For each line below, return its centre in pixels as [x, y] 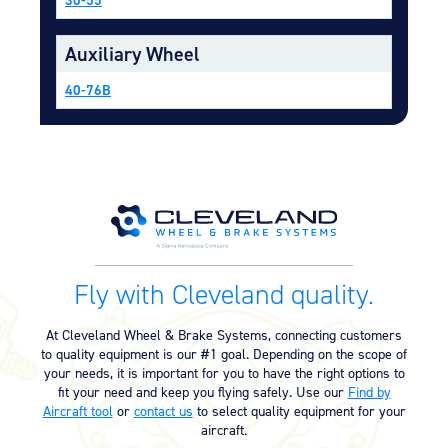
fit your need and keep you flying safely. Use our [202, 391]
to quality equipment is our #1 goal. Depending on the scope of [224, 353]
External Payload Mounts [323, 72]
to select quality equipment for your [299, 410]
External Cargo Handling [321, 196]
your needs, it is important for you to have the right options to [224, 372]
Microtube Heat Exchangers [330, 134]
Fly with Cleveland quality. [224, 294]
